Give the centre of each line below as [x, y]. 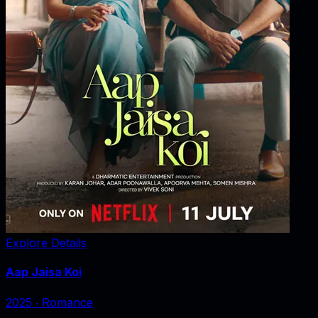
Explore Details [46, 243]
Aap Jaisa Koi [44, 272]
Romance [67, 302]
